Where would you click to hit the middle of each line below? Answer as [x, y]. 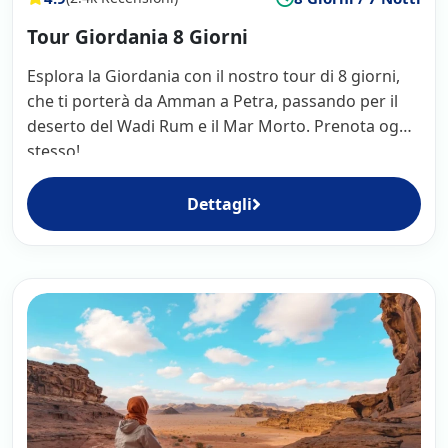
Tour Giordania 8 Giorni [137, 36]
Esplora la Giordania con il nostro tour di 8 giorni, [213, 75]
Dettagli [219, 203]
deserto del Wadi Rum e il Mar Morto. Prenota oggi [220, 125]
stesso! [53, 150]
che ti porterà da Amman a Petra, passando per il [212, 100]
